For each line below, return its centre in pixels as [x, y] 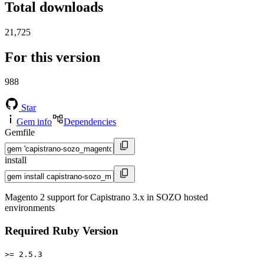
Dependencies [90, 122]
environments [30, 208]
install [16, 160]
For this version [52, 57]
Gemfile [20, 133]
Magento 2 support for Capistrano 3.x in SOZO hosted [106, 197]
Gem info [34, 122]
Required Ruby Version [62, 231]
